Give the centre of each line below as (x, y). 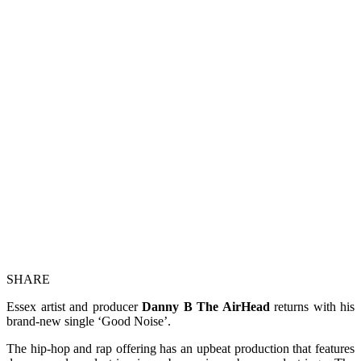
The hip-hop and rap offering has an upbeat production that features (180, 348)
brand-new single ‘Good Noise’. (89, 321)
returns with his (314, 306)
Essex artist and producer (74, 306)
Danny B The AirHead (208, 306)
